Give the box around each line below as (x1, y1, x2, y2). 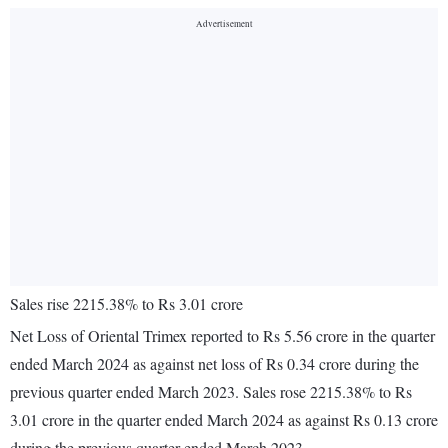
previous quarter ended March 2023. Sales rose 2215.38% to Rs (10, 381, 412, 403)
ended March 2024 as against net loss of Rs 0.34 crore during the (10, 353, 419, 375)
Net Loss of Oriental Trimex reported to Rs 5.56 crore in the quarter (10, 325, 435, 347)
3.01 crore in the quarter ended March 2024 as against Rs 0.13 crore (10, 409, 438, 431)
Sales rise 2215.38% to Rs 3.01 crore (10, 293, 243, 315)
